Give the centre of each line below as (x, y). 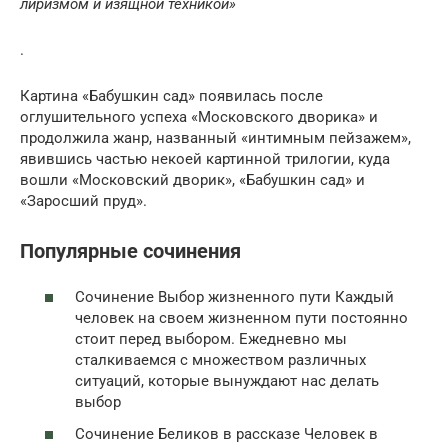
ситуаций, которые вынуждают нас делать (227, 381)
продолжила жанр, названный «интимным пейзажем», (215, 137)
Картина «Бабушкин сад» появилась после (171, 95)
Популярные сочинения (130, 251)
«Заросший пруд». (83, 200)
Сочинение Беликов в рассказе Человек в (226, 433)
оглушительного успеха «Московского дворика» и (199, 116)
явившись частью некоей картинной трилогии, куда (205, 158)
